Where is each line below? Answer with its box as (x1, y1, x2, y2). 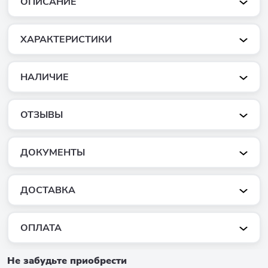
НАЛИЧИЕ (20, 70, 69, 84)
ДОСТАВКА (20, 183, 75, 197)
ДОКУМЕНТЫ (20, 145, 85, 159)
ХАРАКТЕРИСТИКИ (20, 32, 112, 46)
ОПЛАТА (20, 221, 62, 234)
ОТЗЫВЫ (20, 108, 63, 121)
